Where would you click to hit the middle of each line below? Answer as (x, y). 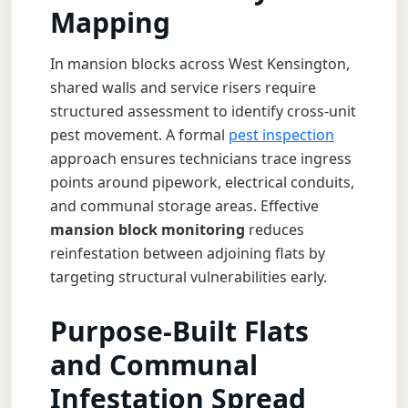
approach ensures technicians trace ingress (201, 158)
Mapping (110, 22)
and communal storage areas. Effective (184, 206)
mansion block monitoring (148, 229)
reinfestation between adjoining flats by (188, 253)
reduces (275, 229)
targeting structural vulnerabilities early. (189, 277)
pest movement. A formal (139, 135)
